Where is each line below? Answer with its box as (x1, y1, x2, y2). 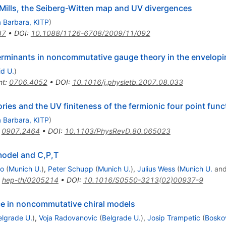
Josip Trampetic (147, 213, 200, 222)
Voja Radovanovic (38, 213, 97, 222)
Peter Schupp (47, 164, 93, 174)
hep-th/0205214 (2, 176, 59, 185)
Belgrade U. (101, 213, 141, 222)
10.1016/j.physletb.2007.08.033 (72, 78, 183, 87)
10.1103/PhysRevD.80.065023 (64, 127, 171, 136)
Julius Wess (137, 164, 175, 174)
